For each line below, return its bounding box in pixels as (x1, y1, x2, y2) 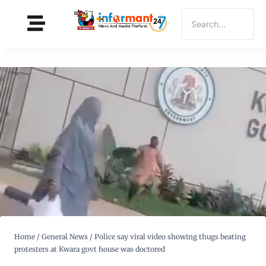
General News (42, 232, 88, 242)
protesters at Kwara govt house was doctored (14, 245, 165, 254)
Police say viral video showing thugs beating (94, 232, 246, 242)
